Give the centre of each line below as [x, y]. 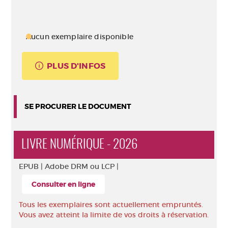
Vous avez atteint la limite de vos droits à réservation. [114, 215]
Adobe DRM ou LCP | [82, 166]
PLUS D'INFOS [76, 66]
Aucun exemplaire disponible [80, 37]
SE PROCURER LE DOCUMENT [78, 106]
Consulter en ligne [63, 184]
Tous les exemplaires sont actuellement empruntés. [111, 205]
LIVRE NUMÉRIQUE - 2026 [79, 145]
